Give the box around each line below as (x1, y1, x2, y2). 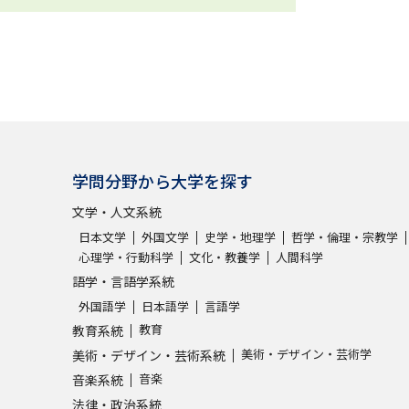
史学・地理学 (204, 227, 276, 246)
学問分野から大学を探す (72, 168, 253, 193)
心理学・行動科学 (79, 247, 173, 266)
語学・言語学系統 (72, 271, 174, 290)
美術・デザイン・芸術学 (241, 344, 372, 362)
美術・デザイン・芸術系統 (72, 345, 225, 364)
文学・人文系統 (72, 202, 162, 221)
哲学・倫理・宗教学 (291, 227, 398, 246)
